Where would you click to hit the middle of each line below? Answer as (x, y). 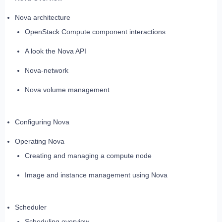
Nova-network (47, 71)
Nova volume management (67, 90)
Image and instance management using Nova (96, 175)
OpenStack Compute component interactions (95, 32)
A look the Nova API (55, 51)
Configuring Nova (42, 122)
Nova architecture (43, 18)
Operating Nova (40, 141)
